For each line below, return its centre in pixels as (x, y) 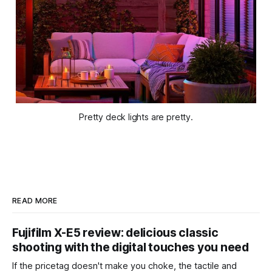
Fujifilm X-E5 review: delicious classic (115, 233)
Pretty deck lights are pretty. (136, 117)
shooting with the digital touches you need (131, 247)
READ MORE (35, 200)
